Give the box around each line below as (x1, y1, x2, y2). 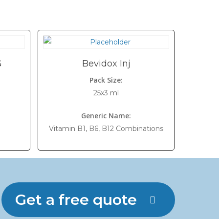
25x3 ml (93, 88, 119, 97)
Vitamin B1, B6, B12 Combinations (49, 124, 164, 133)
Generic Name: (81, 111, 131, 120)
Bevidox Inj (82, 58, 131, 69)
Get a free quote (15, 191, 137, 209)
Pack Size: (89, 75, 123, 85)
